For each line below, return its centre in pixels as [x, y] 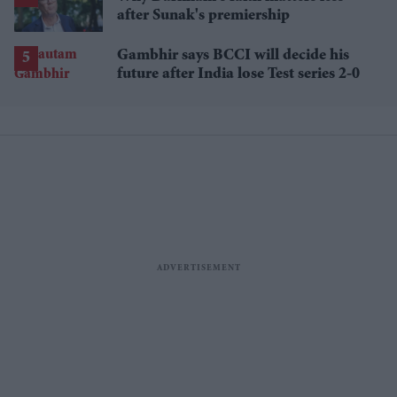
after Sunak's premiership [203, 16]
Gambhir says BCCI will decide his [233, 56]
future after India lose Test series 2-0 [238, 75]
